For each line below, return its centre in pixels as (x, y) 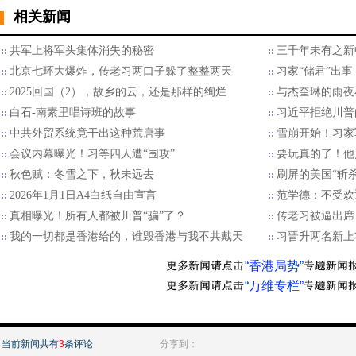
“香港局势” (274, 266)
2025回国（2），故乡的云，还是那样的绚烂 (118, 92)
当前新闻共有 (30, 344)
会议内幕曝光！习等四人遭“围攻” (92, 154)
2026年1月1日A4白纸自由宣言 (83, 195)
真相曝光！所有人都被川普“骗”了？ (98, 216)
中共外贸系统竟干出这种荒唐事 (87, 133)
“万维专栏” (274, 286)
